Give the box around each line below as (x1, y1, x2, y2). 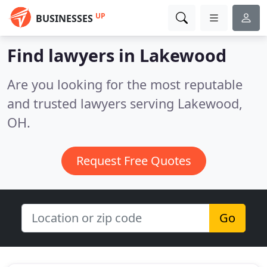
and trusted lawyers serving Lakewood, (7, 95, 243, 112)
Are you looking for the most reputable (7, 76, 243, 93)
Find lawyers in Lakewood (7, 44, 226, 67)
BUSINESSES (36, 12, 93, 25)
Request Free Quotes (76, 153, 191, 169)
